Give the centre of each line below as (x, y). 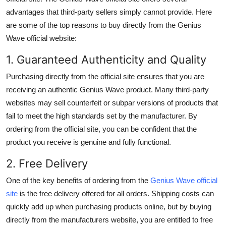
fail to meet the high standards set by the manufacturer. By (102, 116)
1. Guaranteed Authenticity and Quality (106, 59)
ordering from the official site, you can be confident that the (101, 129)
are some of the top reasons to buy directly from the (92, 25)
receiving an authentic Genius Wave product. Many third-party (107, 89)
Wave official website (40, 38)
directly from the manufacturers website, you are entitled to (103, 219)
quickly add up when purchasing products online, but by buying (109, 206)
